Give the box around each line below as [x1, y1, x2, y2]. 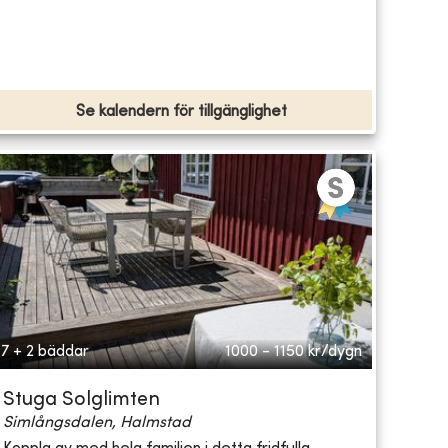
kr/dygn [307, 344, 362, 361]
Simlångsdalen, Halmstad [2, 415, 191, 432]
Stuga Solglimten [2, 391, 160, 411]
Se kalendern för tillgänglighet [75, 104, 287, 121]
